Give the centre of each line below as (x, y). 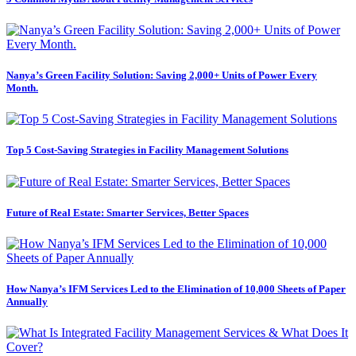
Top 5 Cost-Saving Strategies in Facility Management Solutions (147, 150)
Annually (27, 302)
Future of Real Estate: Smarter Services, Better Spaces (128, 212)
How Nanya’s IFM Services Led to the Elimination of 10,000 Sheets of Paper (176, 289)
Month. (22, 88)
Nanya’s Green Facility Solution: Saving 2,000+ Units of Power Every (162, 75)
